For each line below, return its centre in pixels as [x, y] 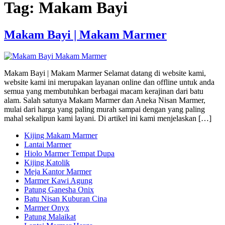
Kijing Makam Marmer [61, 135]
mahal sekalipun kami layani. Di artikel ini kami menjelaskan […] [108, 118]
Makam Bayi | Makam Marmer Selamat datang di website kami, [105, 73]
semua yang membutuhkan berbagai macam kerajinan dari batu [104, 91]
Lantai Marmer [48, 144]
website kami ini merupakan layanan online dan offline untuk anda [109, 82]
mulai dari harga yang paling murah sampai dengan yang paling [104, 109]
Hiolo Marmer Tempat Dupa [69, 153]
